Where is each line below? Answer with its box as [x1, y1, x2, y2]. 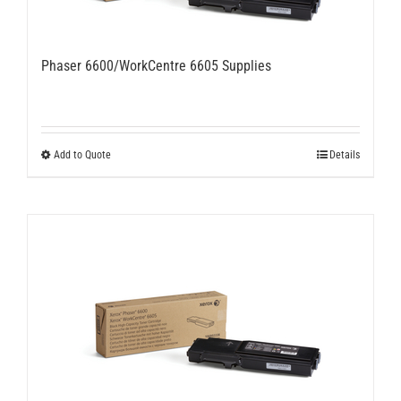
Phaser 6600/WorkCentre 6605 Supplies [41, 57, 271, 74]
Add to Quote [54, 149, 111, 161]
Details [329, 149, 360, 161]
